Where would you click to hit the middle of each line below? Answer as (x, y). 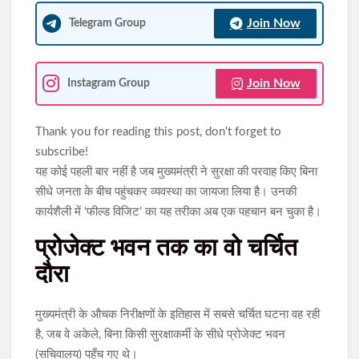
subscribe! (62, 151)
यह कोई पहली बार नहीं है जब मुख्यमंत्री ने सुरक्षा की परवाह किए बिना (177, 171)
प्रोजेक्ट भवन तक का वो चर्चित (167, 247)
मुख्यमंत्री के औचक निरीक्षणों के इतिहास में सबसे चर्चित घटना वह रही (178, 315)
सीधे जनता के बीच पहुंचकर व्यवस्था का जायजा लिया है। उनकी (166, 192)
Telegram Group (108, 23)
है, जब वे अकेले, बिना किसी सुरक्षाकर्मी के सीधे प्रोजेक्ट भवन (161, 335)
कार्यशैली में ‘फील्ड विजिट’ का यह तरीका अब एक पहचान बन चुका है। (179, 212)
